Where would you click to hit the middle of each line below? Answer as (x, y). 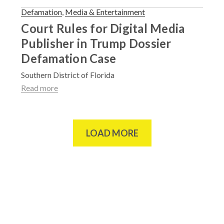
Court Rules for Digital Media (103, 28)
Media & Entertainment (105, 12)
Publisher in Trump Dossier (96, 43)
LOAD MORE (112, 133)
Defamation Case (69, 58)
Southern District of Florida (68, 75)
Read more (40, 88)
